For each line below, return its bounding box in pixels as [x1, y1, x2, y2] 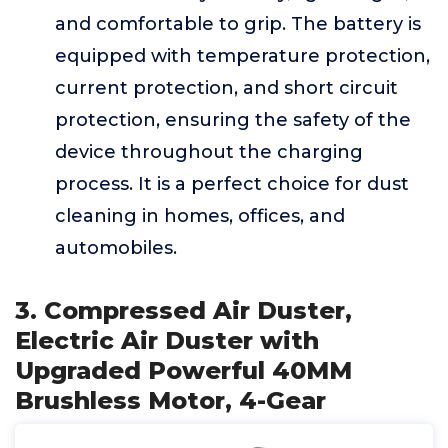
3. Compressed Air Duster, [15, 296, 352, 325]
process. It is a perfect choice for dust [55, 173, 409, 195]
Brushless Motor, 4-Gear [15, 386, 326, 415]
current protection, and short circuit [55, 77, 398, 99]
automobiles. [55, 237, 177, 259]
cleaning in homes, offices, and [55, 205, 345, 227]
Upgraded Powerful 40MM [15, 356, 352, 385]
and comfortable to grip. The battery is [55, 13, 421, 35]
